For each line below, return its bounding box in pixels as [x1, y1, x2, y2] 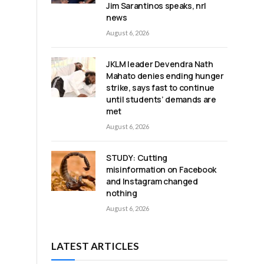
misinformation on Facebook [106, 163, 216, 175]
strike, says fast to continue [106, 81, 214, 93]
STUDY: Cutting [106, 151, 168, 163]
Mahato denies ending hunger [106, 70, 224, 81]
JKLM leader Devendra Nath [106, 58, 213, 70]
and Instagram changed [106, 175, 198, 187]
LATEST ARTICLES [51, 239, 139, 252]
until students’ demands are [106, 93, 216, 105]
